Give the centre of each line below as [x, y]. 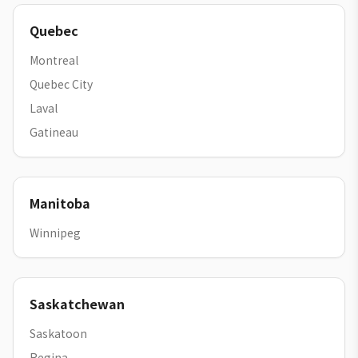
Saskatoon [58, 333]
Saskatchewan [77, 304]
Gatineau [54, 132]
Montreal [54, 60]
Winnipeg [55, 233]
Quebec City [61, 84]
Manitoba [60, 203]
